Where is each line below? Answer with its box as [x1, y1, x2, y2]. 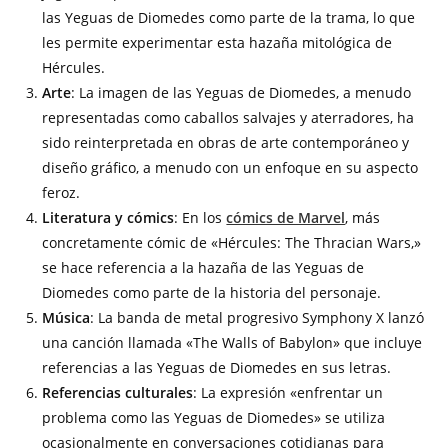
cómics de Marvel [226, 207, 346, 227]
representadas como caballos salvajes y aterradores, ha [42, 107, 415, 127]
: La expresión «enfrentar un [193, 382, 384, 402]
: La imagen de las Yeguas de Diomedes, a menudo [71, 82, 412, 102]
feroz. [42, 182, 81, 202]
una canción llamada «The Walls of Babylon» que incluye [42, 332, 423, 352]
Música [42, 307, 91, 327]
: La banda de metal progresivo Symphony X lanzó [90, 307, 425, 327]
